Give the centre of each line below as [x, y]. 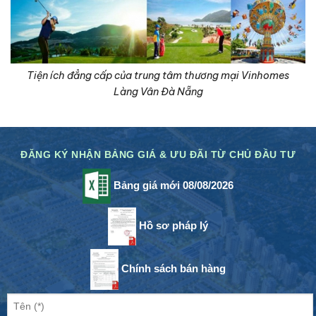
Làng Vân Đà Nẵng [158, 91]
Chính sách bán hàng [172, 269]
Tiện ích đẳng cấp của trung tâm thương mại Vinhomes [158, 75]
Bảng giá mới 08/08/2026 [172, 185]
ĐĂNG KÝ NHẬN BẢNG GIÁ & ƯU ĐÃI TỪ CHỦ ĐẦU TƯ [158, 154]
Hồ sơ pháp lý [172, 225]
